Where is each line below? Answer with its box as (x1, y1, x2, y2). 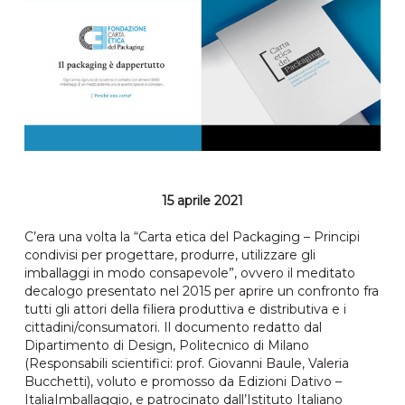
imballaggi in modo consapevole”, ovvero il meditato (24, 265, 355, 282)
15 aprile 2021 (161, 193, 243, 210)
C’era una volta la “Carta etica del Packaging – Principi (24, 229, 360, 246)
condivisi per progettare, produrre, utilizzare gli (24, 247, 316, 264)
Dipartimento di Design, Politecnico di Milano (24, 337, 309, 354)
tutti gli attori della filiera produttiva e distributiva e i (24, 301, 346, 318)
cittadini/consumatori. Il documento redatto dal (24, 319, 322, 336)
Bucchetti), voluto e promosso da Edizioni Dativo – (24, 373, 342, 391)
